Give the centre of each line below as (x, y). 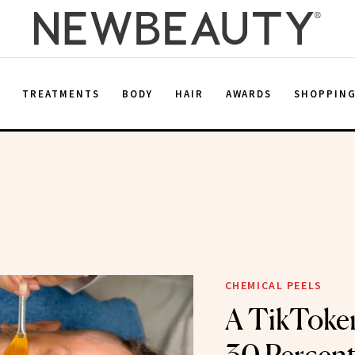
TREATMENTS (61, 94)
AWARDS (249, 94)
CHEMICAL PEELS (273, 285)
